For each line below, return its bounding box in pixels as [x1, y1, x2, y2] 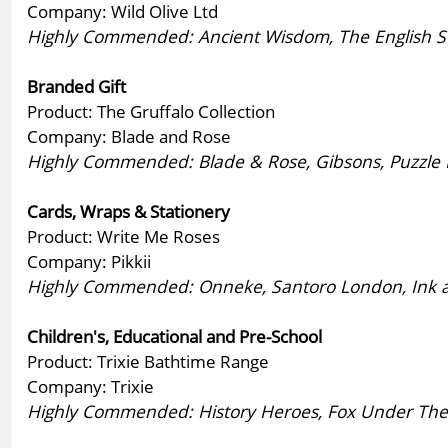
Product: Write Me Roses [27, 223, 220, 248]
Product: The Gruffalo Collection [27, 98, 275, 123]
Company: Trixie [27, 373, 154, 398]
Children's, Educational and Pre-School [27, 323, 322, 348]
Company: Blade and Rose [27, 123, 231, 148]
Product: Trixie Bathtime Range [27, 348, 269, 373]
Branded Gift [27, 73, 126, 98]
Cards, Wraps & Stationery [27, 198, 230, 223]
